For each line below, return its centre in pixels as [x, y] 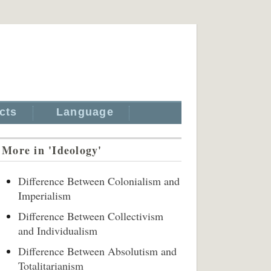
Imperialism [44, 195]
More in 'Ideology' [52, 150]
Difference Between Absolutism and [97, 251]
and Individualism [58, 230]
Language [85, 112]
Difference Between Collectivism [91, 216]
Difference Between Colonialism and [99, 181]
